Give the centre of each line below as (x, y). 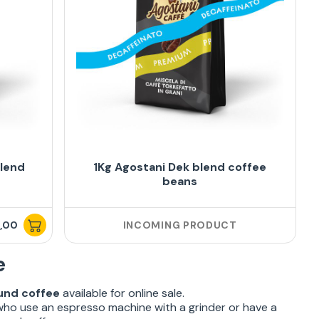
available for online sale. (122, 293)
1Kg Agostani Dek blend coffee (180, 167)
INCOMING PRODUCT (180, 225)
